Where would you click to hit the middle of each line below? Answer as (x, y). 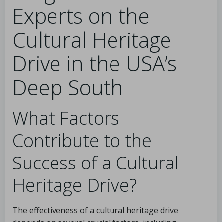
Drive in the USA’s (95, 63)
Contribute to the (82, 140)
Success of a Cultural (96, 163)
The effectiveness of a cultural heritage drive (95, 210)
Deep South (68, 87)
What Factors (66, 118)
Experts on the (81, 16)
